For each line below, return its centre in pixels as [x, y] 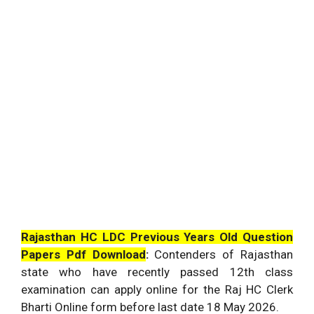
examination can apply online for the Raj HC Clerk [157, 289]
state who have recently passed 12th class [157, 272]
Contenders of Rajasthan [224, 254]
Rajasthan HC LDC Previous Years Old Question [157, 237]
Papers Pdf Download [83, 254]
